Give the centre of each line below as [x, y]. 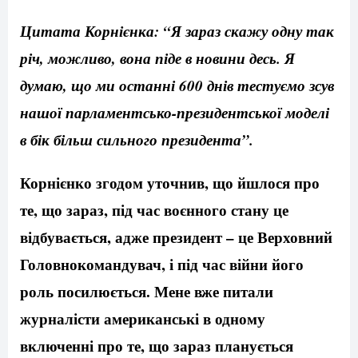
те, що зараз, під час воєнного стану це [154, 210]
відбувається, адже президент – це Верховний [176, 237]
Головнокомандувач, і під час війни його [162, 265]
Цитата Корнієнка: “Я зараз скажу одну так [177, 31]
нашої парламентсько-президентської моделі [175, 113]
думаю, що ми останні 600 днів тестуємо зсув [177, 86]
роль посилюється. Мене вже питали [147, 292]
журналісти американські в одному [143, 319]
